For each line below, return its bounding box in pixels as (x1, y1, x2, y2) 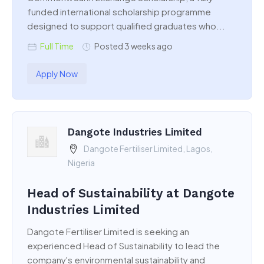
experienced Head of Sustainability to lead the (27, 240, 220, 252)
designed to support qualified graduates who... (27, 20, 225, 32)
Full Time (40, 41, 74, 52)
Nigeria (67, 157, 95, 169)
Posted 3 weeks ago (94, 41, 173, 52)
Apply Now (36, 68, 78, 80)
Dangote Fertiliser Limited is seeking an (27, 226, 189, 237)
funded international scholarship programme (27, 6, 211, 18)
